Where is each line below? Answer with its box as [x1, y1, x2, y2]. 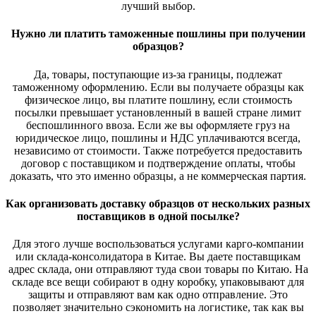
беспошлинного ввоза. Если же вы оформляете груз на [26, 119, 290, 131]
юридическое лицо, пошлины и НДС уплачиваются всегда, [16, 131, 300, 144]
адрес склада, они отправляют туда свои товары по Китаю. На [8, 263, 308, 276]
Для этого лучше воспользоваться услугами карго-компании [12, 238, 304, 250]
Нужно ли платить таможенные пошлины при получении [11, 28, 305, 40]
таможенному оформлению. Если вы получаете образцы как [12, 80, 304, 93]
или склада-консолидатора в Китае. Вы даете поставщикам [16, 250, 300, 263]
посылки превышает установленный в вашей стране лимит [15, 106, 301, 119]
